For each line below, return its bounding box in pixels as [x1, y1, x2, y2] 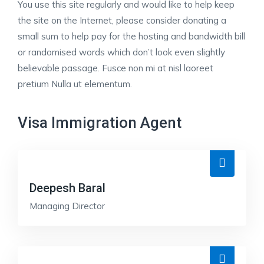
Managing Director [29, 200, 105, 212]
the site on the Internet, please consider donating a [18, 15, 226, 26]
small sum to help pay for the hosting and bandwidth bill [18, 31, 245, 42]
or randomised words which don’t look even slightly [18, 47, 225, 58]
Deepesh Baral [29, 181, 105, 195]
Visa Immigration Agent [18, 114, 181, 131]
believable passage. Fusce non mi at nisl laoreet [18, 62, 213, 74]
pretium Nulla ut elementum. [18, 78, 132, 90]
